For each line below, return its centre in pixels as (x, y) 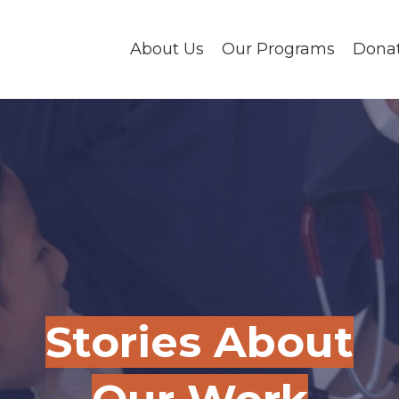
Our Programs (278, 49)
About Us (167, 49)
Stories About (199, 342)
